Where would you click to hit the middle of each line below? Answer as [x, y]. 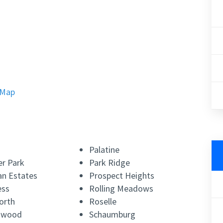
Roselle [103, 202]
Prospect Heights [122, 176]
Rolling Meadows [121, 189]
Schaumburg [112, 215]
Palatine [105, 150]
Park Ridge [110, 163]
